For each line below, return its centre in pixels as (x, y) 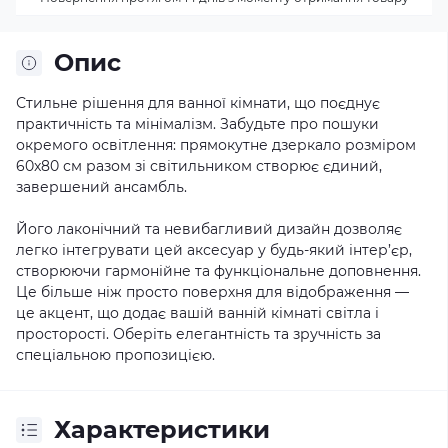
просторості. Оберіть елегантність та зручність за (198, 334)
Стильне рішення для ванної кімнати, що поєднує (198, 103)
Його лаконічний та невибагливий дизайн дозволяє (209, 229)
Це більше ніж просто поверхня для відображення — (212, 292)
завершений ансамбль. (101, 187)
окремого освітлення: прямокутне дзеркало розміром (216, 145)
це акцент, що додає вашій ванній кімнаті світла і (197, 313)
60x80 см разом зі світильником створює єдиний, (199, 166)
